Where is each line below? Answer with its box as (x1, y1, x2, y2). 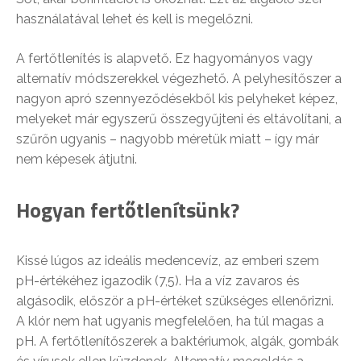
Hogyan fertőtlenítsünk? (16, 194, 239, 226)
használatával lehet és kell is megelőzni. (16, 11, 253, 27)
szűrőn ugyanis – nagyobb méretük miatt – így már (16, 131, 319, 147)
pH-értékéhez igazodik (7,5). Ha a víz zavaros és (16, 273, 300, 288)
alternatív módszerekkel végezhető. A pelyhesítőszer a (16, 71, 342, 86)
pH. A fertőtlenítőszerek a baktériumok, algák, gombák (16, 334, 338, 349)
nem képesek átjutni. (16, 151, 137, 167)
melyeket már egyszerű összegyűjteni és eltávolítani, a (16, 111, 342, 127)
